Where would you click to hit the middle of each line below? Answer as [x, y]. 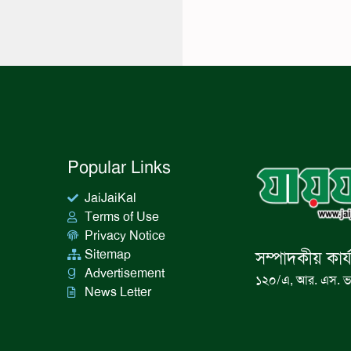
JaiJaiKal [111, 198]
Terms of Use [122, 217]
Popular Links [119, 168]
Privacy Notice [125, 236]
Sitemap [108, 255]
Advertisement [125, 273]
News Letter [118, 292]
